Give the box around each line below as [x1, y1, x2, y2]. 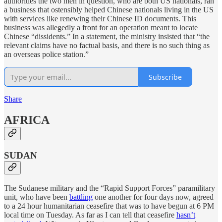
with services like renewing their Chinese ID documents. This [4, 14, 196, 23]
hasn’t [176, 210, 195, 219]
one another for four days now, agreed [93, 192, 214, 201]
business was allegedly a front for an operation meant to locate [4, 23, 198, 32]
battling [69, 192, 93, 201]
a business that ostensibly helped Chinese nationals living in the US [4, 5, 214, 14]
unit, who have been [4, 192, 69, 201]
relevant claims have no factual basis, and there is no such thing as [4, 41, 210, 50]
